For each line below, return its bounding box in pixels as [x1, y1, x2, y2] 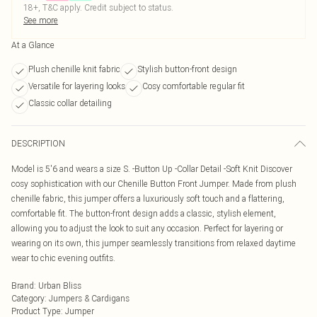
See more [23, 15, 58, 25]
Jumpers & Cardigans [49, 293, 129, 304]
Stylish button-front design [137, 64, 237, 74]
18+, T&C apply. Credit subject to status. [23, 2, 173, 13]
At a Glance [11, 40, 54, 50]
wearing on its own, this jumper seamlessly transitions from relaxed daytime [11, 238, 296, 248]
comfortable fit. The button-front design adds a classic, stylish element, [11, 208, 276, 219]
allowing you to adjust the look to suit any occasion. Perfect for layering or [11, 223, 283, 234]
